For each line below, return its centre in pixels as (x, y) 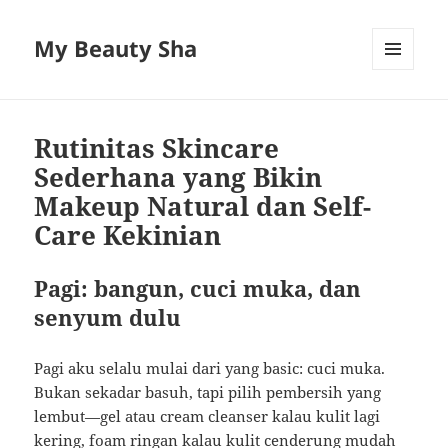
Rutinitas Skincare (157, 148)
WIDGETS (400, 112)
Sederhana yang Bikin (178, 177)
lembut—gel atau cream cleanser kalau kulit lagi (207, 416)
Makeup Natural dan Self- (203, 206)
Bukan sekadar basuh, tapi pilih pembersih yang (208, 392)
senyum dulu (108, 317)
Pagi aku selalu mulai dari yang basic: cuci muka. (210, 368)
